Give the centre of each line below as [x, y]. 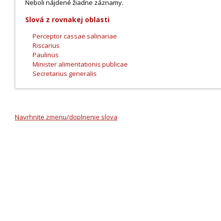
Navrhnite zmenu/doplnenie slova [66, 117]
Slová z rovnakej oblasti [67, 19]
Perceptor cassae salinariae [75, 36]
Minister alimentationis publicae [80, 64]
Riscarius [46, 45]
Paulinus [46, 55]
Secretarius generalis [65, 74]
